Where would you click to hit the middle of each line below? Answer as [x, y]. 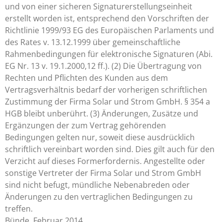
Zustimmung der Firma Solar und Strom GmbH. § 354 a [108, 102]
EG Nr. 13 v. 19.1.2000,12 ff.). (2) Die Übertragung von [103, 66]
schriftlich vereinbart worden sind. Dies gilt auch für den [110, 149]
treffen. [19, 209]
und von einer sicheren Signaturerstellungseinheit [99, 6]
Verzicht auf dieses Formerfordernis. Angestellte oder [105, 161]
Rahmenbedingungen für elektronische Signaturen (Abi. [109, 54]
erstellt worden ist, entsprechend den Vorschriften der [107, 18]
